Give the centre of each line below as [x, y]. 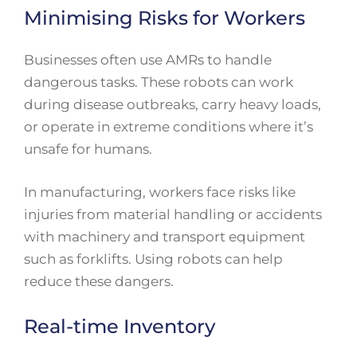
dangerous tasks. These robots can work [159, 82]
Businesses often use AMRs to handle [148, 60]
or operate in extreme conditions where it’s [169, 127]
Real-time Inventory [120, 327]
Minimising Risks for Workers [165, 18]
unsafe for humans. [88, 149]
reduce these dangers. [99, 281]
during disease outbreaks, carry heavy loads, [173, 105]
